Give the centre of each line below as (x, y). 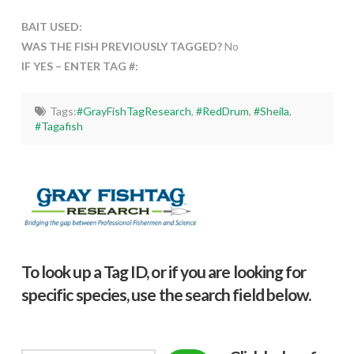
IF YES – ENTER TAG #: (79, 66)
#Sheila (271, 111)
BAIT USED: (51, 27)
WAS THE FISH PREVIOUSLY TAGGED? (122, 47)
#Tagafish (59, 126)
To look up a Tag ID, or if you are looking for (164, 271)
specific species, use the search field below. (166, 294)
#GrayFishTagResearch (134, 111)
